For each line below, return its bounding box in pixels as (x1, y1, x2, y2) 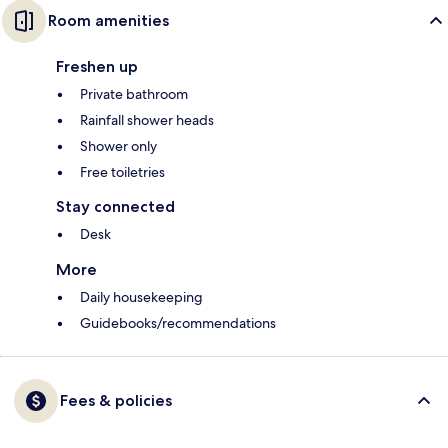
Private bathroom (80, 85, 188, 104)
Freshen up (56, 57, 138, 77)
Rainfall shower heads (80, 111, 214, 130)
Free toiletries (80, 163, 165, 182)
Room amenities (48, 11, 169, 31)
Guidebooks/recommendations (80, 314, 276, 333)
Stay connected (56, 197, 175, 217)
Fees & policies (60, 391, 172, 411)
